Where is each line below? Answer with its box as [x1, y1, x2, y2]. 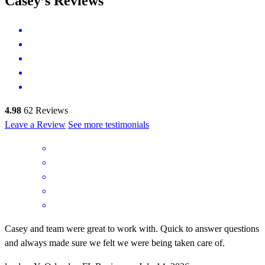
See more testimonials [68, 119, 149, 130]
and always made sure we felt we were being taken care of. [5, 237, 225, 248]
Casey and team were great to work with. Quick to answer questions [5, 223, 259, 234]
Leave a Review [5, 119, 66, 130]
